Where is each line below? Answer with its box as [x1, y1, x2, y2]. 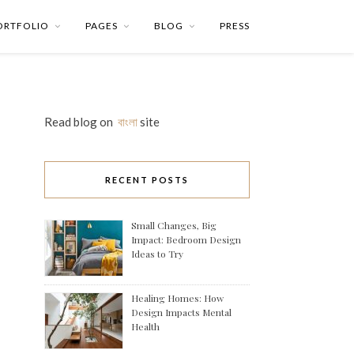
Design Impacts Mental [131, 306, 232, 318]
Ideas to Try [131, 247, 183, 260]
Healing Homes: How [131, 292, 224, 304]
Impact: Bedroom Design [131, 233, 241, 246]
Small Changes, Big [131, 219, 217, 232]
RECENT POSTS [105, 175, 189, 185]
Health [131, 320, 160, 333]
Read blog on [44, 115, 118, 129]
